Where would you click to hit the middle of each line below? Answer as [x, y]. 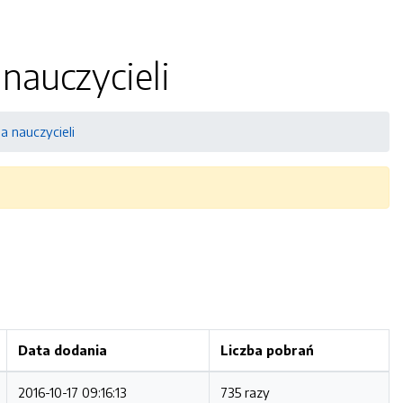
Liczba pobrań [267, 350]
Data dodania [63, 350]
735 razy [245, 392]
